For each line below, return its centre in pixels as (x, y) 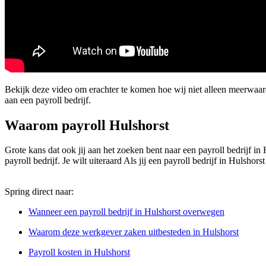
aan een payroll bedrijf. (48, 100)
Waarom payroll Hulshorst (87, 125)
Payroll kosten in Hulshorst (79, 252)
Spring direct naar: (39, 192)
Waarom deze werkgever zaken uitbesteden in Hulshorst (134, 232)
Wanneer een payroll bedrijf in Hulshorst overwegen (126, 212)
